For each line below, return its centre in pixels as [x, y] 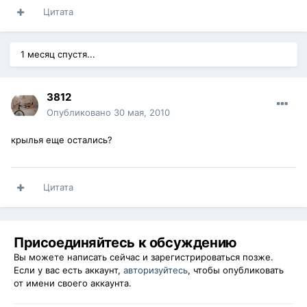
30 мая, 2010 [142, 113]
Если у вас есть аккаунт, [69, 270]
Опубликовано [80, 113]
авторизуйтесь [156, 270]
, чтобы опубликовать [236, 270]
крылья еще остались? [62, 140]
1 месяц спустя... [58, 54]
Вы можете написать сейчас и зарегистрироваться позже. [144, 257]
